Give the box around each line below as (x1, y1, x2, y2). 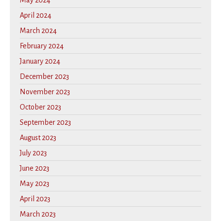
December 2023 (20, 73, 69, 81)
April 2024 (20, 11, 51, 20)
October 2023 (20, 103, 61, 111)
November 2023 (20, 88, 70, 96)
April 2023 (20, 195, 50, 203)
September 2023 (20, 118, 71, 127)
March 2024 (20, 27, 57, 35)
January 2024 (20, 57, 60, 66)
